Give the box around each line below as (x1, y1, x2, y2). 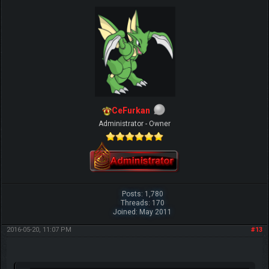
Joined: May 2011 (113, 208, 172, 217)
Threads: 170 (120, 199, 165, 208)
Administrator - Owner (98, 119, 171, 128)
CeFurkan (112, 105, 150, 115)
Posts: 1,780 (121, 190, 163, 199)
